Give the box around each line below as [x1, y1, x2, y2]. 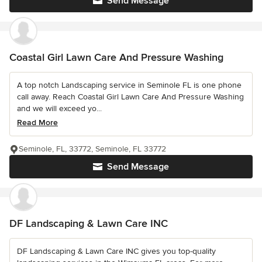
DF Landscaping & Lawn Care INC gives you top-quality [17, 246, 216, 256]
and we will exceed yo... [17, 104, 102, 113]
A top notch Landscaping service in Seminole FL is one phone [17, 80, 242, 90]
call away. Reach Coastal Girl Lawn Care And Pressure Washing [17, 92, 244, 102]
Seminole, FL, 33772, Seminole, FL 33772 [19, 144, 166, 154]
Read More [17, 118, 58, 127]
